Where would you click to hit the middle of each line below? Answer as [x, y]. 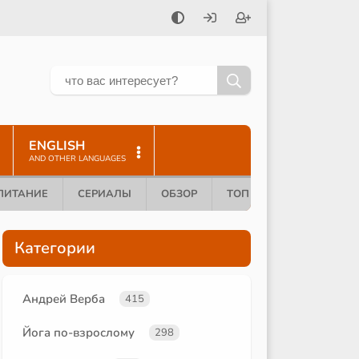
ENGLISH [57, 145]
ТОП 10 [246, 194]
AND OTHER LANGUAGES [77, 158]
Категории [55, 248]
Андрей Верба [64, 298]
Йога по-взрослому [79, 332]
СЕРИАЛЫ [105, 194]
